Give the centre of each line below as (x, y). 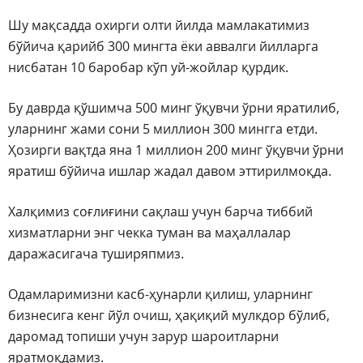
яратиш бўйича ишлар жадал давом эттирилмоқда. (170, 171)
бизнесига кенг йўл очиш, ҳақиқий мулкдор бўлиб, (169, 316)
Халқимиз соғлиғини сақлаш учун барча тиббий (160, 212)
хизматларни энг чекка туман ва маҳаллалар (149, 233)
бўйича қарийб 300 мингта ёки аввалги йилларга (163, 47)
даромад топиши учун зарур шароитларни (143, 337)
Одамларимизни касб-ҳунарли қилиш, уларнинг (160, 295)
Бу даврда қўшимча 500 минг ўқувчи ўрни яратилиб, (174, 108)
